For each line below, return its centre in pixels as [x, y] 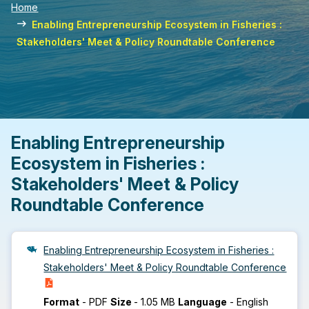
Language [203, 302]
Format [62, 302]
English [253, 302]
